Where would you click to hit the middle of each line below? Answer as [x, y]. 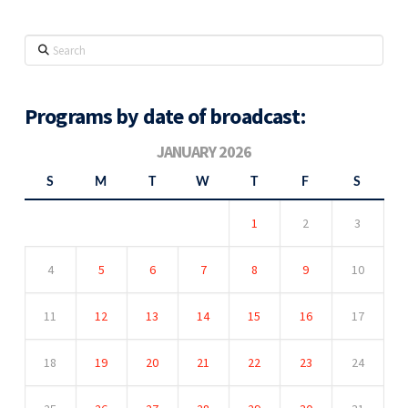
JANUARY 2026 [204, 152]
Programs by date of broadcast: [164, 117]
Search [44, 45]
